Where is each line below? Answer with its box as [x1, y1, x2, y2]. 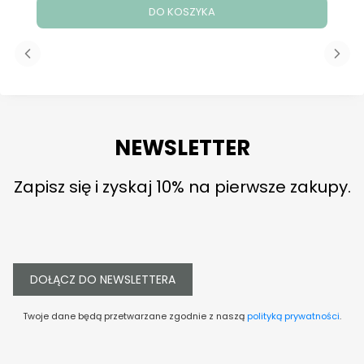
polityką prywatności [247, 310, 340, 323]
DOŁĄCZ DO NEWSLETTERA [30, 271, 175, 288]
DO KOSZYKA [149, 4, 215, 20]
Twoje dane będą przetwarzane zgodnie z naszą [23, 310, 247, 323]
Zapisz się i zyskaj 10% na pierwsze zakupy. [13, 175, 351, 199]
